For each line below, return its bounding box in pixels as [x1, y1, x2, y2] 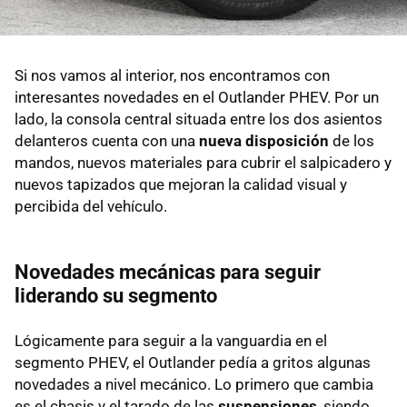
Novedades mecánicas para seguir [15, 260, 321, 283]
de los [329, 131, 374, 150]
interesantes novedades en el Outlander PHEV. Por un [15, 87, 379, 106]
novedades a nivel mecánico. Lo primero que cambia [15, 374, 373, 393]
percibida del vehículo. [15, 196, 167, 215]
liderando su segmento [15, 283, 217, 307]
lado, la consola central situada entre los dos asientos [15, 109, 382, 128]
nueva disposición [199, 131, 329, 150]
